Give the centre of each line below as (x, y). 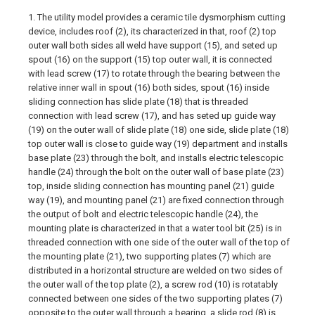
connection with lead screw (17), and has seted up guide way (152, 116)
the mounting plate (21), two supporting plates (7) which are (149, 256)
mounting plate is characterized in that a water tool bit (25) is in (155, 228)
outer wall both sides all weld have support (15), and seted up (153, 45)
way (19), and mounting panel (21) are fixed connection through (156, 200)
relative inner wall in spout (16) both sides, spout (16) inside (149, 88)
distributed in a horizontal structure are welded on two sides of (155, 270)
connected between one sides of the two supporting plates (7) (155, 298)
